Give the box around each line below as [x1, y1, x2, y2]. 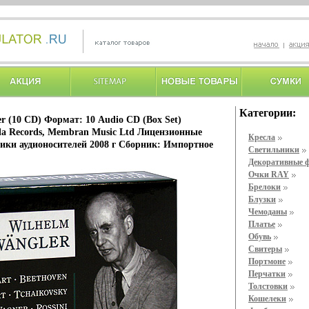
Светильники [248, 145, 299, 154]
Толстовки [248, 281, 288, 291]
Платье [248, 219, 275, 229]
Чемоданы [248, 207, 287, 217]
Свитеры [248, 244, 282, 254]
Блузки [248, 195, 276, 204]
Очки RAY [248, 170, 289, 179]
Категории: [239, 107, 296, 119]
